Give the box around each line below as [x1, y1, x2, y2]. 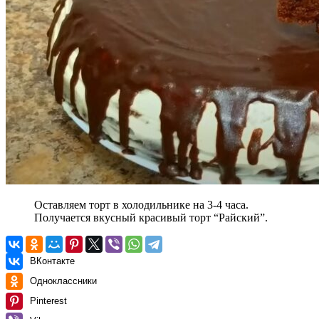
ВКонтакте [30, 255, 75, 266]
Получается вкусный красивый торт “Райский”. [34, 211, 268, 224]
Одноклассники [30, 275, 97, 286]
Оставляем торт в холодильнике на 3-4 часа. [34, 198, 249, 211]
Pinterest [30, 295, 67, 306]
